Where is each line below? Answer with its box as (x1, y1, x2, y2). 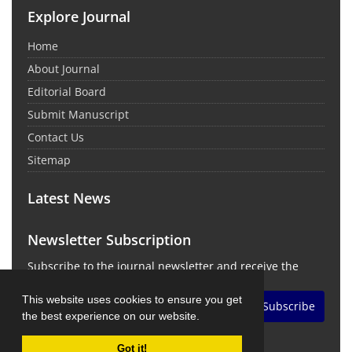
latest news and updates (27, 273, 157, 289)
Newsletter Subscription (27, 229, 191, 249)
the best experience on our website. (22, 309, 203, 322)
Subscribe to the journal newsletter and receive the (27, 258, 299, 273)
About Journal (27, 60, 100, 76)
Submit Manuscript (27, 106, 129, 122)
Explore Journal (27, 6, 130, 26)
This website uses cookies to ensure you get (22, 292, 242, 306)
